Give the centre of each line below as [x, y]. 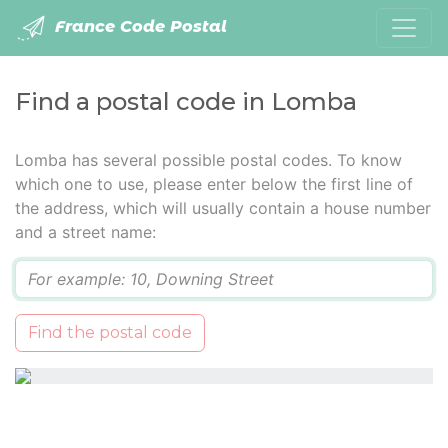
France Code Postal [138, 27]
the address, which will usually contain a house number [223, 208]
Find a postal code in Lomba [186, 101]
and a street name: [85, 232]
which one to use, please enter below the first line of [214, 184]
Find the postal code [110, 332]
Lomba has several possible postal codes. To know [208, 160]
